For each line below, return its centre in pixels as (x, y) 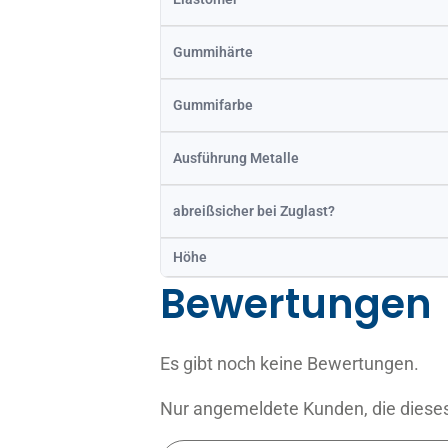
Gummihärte (213, 51)
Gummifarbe (213, 104)
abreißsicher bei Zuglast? (254, 210)
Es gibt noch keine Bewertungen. (289, 363)
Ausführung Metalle (236, 157)
